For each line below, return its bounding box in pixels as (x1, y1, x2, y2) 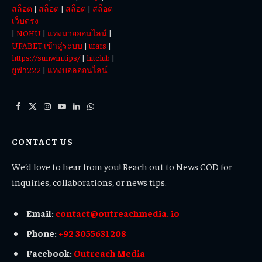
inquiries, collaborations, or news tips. (12, 175, 167, 188)
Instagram (46, 106, 84, 117)
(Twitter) (32, 118, 61, 129)
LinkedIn (75, 106, 107, 117)
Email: (26, 207, 56, 219)
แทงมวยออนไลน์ (47, 27, 107, 38)
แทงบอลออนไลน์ (47, 64, 108, 75)
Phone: (26, 227, 58, 239)
